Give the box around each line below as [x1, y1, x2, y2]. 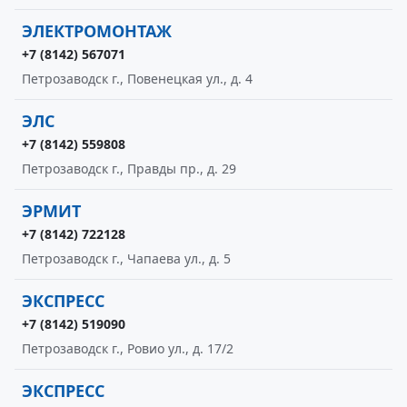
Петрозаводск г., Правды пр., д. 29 [22, 160, 236, 177]
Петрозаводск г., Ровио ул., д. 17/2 [22, 340, 233, 357]
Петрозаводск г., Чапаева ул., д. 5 [22, 250, 231, 267]
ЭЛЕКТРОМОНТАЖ [22, 20, 172, 42]
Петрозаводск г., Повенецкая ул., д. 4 [22, 70, 253, 87]
